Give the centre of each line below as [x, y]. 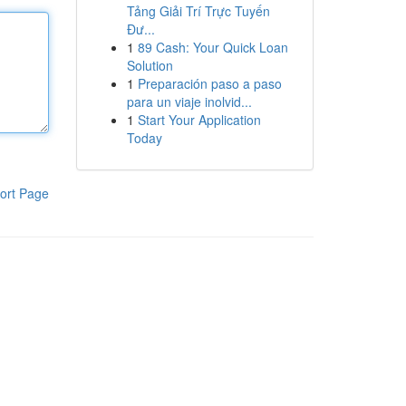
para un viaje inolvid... [189, 101]
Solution [150, 65]
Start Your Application [199, 120]
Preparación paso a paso [209, 83]
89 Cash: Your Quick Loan [213, 47]
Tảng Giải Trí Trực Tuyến [198, 11]
